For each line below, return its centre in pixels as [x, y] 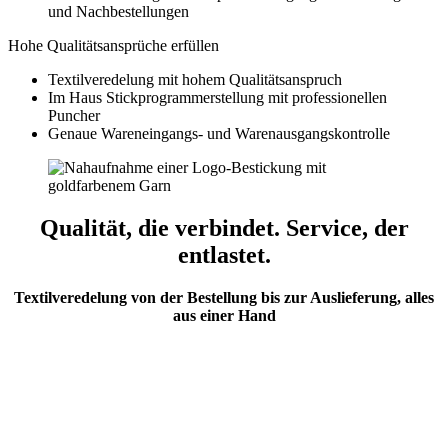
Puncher [74, 116]
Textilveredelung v [76, 298]
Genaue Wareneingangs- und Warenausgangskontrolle [219, 134]
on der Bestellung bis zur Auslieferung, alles [286, 298]
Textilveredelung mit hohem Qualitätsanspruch [195, 80]
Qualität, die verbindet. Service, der [224, 228]
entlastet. [224, 255]
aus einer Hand [224, 316]
